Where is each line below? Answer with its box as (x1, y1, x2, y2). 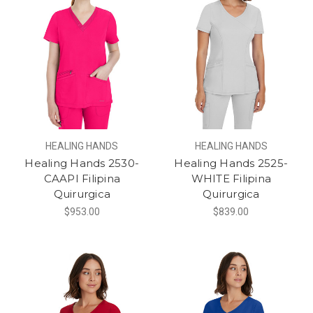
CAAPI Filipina (43, 171, 120, 185)
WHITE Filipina (191, 171, 271, 185)
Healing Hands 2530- (24, 156, 140, 170)
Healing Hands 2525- (174, 156, 289, 170)
